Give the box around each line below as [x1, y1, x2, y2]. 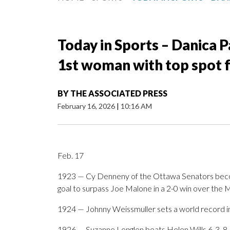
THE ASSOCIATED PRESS [70, 88, 167, 99]
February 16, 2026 [57, 102, 117, 111]
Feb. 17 [57, 150, 84, 161]
